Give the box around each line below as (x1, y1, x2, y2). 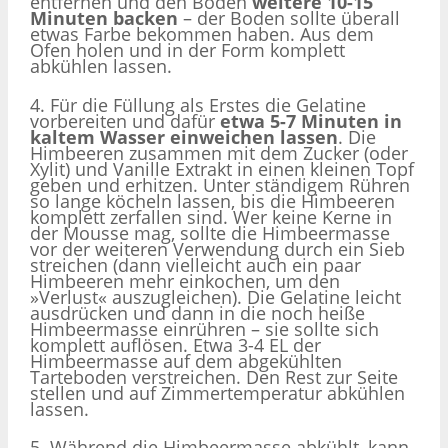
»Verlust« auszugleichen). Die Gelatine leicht (30, 284, 401, 309)
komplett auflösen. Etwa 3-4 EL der (30, 332, 321, 357)
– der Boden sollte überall (178, 6, 400, 31)
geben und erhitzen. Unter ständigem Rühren (30, 172, 410, 197)
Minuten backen (30, 6, 178, 31)
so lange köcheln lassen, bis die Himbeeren (30, 188, 395, 213)
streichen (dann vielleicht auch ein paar (30, 252, 361, 277)
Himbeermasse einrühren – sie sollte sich (30, 316, 379, 341)
